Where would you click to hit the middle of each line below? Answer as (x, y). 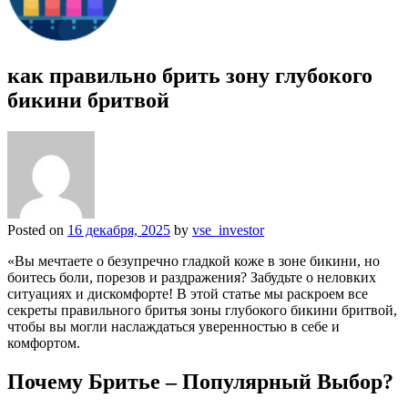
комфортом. (44, 342)
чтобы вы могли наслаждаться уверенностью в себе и (173, 326)
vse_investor (228, 229)
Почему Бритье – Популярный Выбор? (200, 381)
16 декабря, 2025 (119, 229)
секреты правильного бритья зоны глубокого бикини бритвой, (202, 310)
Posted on (37, 229)
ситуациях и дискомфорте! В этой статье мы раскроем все (188, 293)
